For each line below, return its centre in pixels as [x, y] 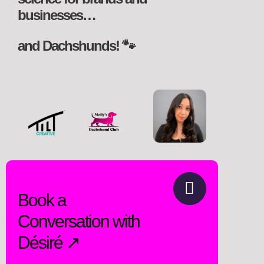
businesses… [57, 15]
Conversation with [79, 221]
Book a [42, 200]
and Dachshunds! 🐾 [76, 46]
